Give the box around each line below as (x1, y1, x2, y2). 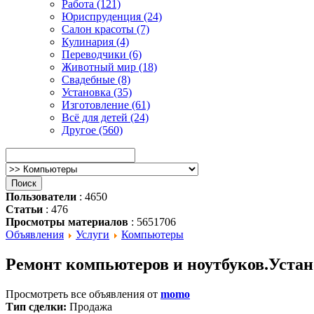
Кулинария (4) (62, 35, 129, 48)
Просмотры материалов (6, 215, 128, 228)
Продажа (67, 300, 112, 313)
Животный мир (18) (62, 60, 157, 73)
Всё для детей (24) (62, 111, 149, 123)
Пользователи (6, 190, 76, 203)
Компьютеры (121, 228, 184, 240)
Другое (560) (62, 123, 123, 136)
